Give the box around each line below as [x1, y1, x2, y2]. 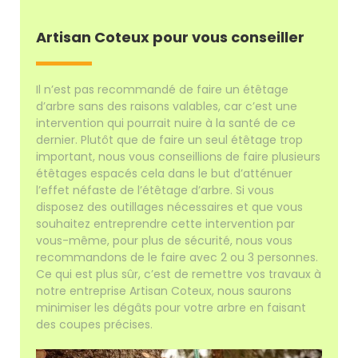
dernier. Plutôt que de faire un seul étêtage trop [36, 131, 304, 148]
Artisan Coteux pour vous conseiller [36, 26, 305, 47]
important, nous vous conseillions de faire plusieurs [36, 148, 321, 165]
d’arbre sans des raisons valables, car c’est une [36, 97, 298, 114]
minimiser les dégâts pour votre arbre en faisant [36, 299, 307, 316]
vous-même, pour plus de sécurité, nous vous [36, 232, 293, 249]
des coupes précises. [36, 316, 153, 332]
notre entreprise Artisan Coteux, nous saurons [36, 282, 292, 299]
